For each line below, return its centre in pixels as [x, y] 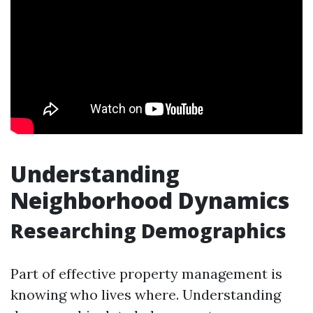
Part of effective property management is [146, 274]
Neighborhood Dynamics [150, 200]
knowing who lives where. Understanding [146, 294]
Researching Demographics [148, 231]
